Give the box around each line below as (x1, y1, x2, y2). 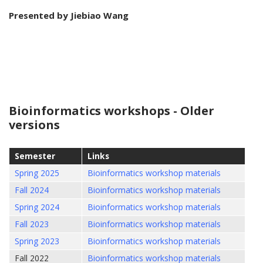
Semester (15, 150, 55, 161)
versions (9, 116, 60, 133)
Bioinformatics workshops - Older (9, 102, 214, 119)
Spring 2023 (15, 235, 59, 247)
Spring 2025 (15, 167, 59, 178)
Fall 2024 (15, 184, 49, 195)
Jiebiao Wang (70, 9, 129, 21)
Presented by (9, 9, 70, 21)
